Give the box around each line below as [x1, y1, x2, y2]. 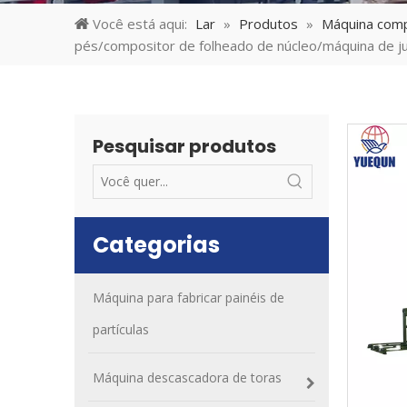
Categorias [93, 230, 220, 260]
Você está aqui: [93, 15, 187, 33]
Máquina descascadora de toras [93, 369, 282, 386]
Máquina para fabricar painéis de [93, 289, 284, 306]
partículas [93, 321, 149, 338]
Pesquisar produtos [93, 134, 276, 159]
